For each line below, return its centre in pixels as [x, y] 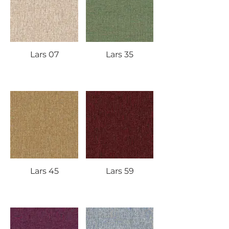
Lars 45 [44, 171]
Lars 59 [120, 171]
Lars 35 [120, 54]
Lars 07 [44, 54]
